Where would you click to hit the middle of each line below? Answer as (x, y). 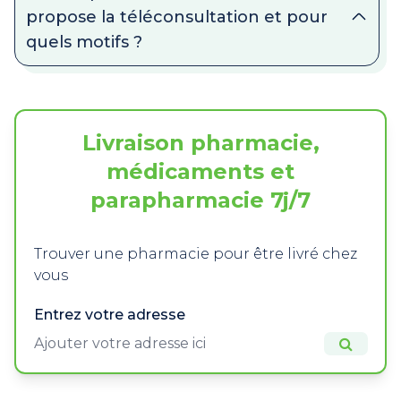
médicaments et (200, 171)
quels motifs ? (84, 42)
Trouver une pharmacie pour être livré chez (196, 254)
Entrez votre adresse (110, 315)
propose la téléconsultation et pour (177, 17)
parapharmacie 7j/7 (200, 200)
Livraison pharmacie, (200, 143)
